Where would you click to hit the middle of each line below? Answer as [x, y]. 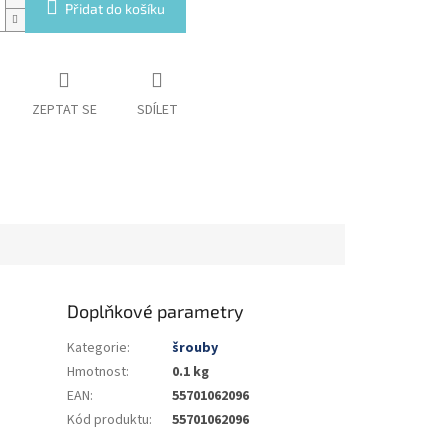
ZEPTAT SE [64, 110]
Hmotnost [97, 371]
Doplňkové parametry [156, 310]
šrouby [195, 347]
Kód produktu [108, 419]
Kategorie [97, 347]
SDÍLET [157, 110]
